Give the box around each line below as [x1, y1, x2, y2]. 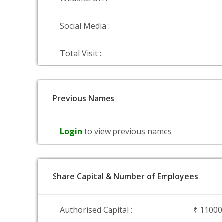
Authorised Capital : [60, 204, 132, 215]
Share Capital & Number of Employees [53, 171, 198, 182]
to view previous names [84, 126, 172, 137]
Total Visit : [60, 48, 101, 58]
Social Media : [60, 20, 110, 31]
